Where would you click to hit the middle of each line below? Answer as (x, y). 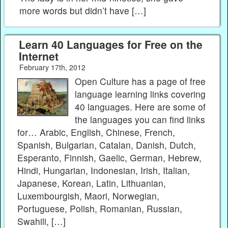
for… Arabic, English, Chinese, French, (96, 132)
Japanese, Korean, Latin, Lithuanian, (92, 183)
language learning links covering (140, 94)
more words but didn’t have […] (83, 11)
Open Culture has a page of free (140, 81)
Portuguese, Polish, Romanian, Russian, (100, 208)
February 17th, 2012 (52, 67)
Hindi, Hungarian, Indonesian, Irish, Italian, (104, 170)
